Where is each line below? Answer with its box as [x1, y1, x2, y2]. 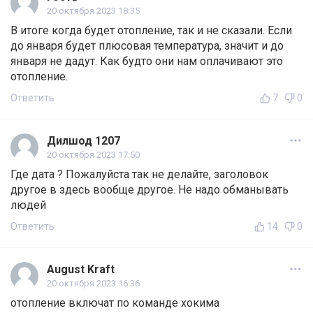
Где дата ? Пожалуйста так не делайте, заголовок [10, 168, 268, 182]
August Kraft [47, 263, 115, 277]
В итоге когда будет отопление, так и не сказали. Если [10, 24, 292, 38]
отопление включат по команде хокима [10, 296, 219, 310]
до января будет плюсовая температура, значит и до [10, 39, 284, 53]
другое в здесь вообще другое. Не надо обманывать [10, 183, 289, 197]
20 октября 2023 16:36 [47, 278, 140, 289]
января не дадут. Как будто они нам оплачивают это [10, 54, 283, 68]
